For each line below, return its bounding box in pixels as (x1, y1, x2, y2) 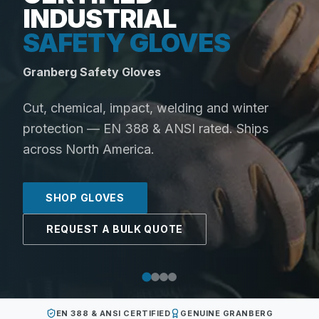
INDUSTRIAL (23, 2, 177, 34)
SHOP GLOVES (46, 191, 125, 204)
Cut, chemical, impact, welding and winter (23, 100, 268, 115)
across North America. (23, 141, 155, 157)
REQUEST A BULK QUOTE (46, 222, 183, 235)
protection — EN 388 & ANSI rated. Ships (23, 120, 268, 136)
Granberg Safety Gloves (23, 64, 161, 79)
